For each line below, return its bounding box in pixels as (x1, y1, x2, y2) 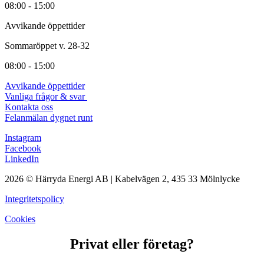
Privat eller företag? (70, 236, 194, 252)
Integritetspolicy (5, 194, 64, 204)
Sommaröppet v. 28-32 (5, 41, 90, 51)
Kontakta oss (5, 102, 53, 113)
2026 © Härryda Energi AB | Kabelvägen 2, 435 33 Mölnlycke (5, 174, 240, 184)
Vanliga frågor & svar (5, 91, 87, 102)
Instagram (5, 133, 41, 143)
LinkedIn (5, 154, 39, 164)
